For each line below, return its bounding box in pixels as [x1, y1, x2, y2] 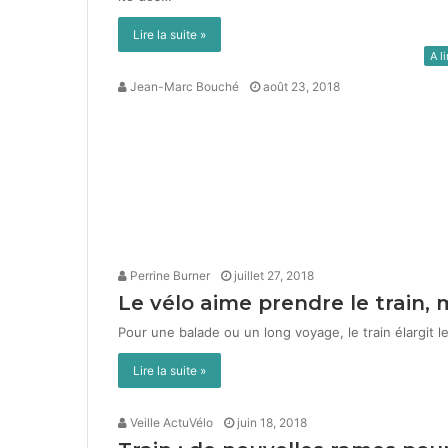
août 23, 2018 [263, 79, 340, 94]
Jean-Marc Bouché [127, 79, 239, 94]
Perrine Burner [127, 268, 210, 283]
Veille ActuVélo [127, 415, 213, 430]
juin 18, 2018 [237, 415, 307, 430]
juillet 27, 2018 [234, 268, 314, 283]
